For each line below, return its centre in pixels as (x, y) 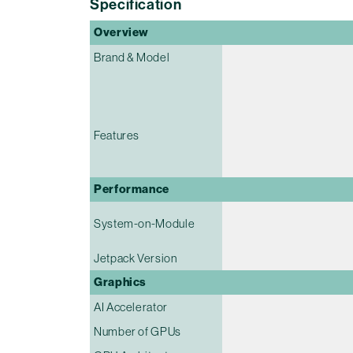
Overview (122, 32)
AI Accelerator (131, 307)
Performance (132, 189)
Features (117, 135)
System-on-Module (145, 223)
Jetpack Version (136, 258)
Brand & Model (132, 57)
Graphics (121, 282)
